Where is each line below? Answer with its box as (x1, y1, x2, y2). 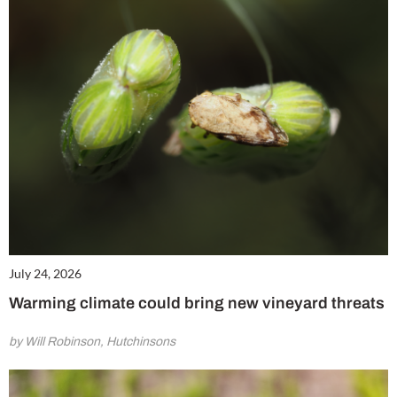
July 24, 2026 (9, 266, 82, 282)
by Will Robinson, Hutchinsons (9, 335, 175, 349)
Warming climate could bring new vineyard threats (9, 294, 385, 313)
